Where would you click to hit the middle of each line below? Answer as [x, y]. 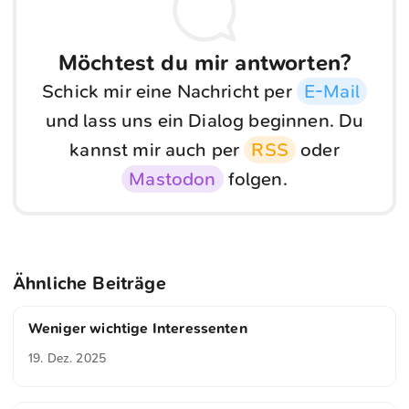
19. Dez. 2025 [68, 358]
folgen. [255, 179]
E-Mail [331, 92]
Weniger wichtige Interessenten [138, 328]
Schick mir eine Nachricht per [169, 92]
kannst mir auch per [157, 150]
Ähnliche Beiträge [89, 283]
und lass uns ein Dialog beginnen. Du [204, 121]
